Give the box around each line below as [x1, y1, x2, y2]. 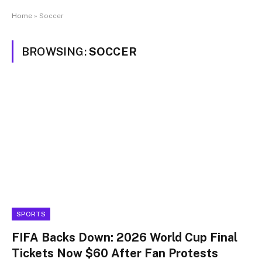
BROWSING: [22, 45, 89, 58]
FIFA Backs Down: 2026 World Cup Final [12, 230, 237, 244]
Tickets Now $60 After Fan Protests [12, 246, 218, 260]
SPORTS [16, 210, 46, 218]
